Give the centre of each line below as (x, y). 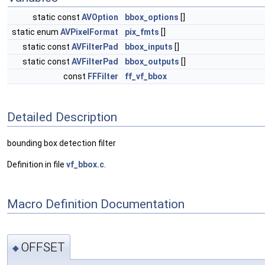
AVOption (100, 17)
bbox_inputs (149, 47)
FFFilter (103, 76)
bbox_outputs (152, 62)
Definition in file (37, 165)
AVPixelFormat (89, 32)
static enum (36, 32)
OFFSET (43, 247)
